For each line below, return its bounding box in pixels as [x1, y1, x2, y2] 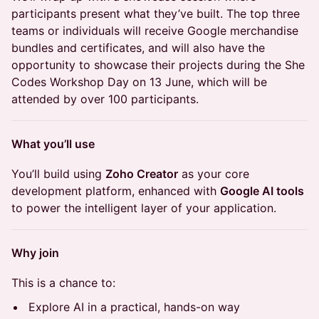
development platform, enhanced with [11, 184, 220, 198]
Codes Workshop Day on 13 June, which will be [11, 75, 267, 89]
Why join [11, 246, 59, 260]
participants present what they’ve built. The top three [11, 6, 300, 21]
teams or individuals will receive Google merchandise [11, 23, 298, 38]
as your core [178, 167, 249, 181]
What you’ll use [11, 137, 95, 151]
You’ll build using [11, 167, 105, 181]
